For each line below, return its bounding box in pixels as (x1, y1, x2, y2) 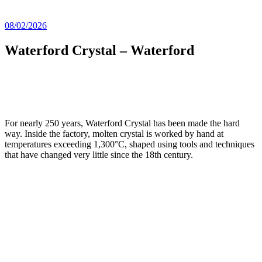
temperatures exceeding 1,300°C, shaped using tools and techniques (5, 139, 254, 149)
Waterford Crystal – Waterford (5, 42, 194, 58)
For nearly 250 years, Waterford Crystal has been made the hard (5, 118, 240, 128)
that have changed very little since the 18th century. (5, 149, 193, 160)
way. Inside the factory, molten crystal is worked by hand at (5, 128, 223, 139)
